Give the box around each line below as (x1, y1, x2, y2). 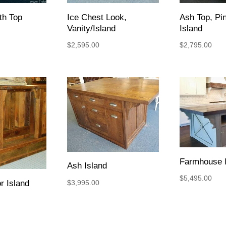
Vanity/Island (67, 23, 116, 33)
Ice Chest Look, (67, 12, 127, 22)
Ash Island (67, 161, 107, 171)
